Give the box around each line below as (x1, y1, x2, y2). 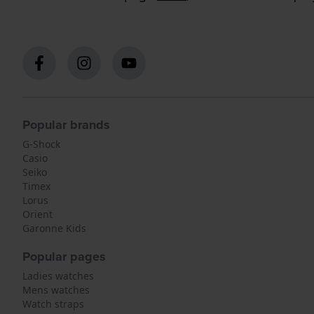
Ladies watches (22, 269, 94, 282)
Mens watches (22, 283, 90, 296)
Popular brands (22, 116, 110, 134)
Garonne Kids (22, 221, 86, 235)
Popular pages (22, 247, 106, 266)
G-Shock (22, 137, 60, 151)
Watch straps (22, 297, 84, 310)
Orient (22, 207, 53, 221)
